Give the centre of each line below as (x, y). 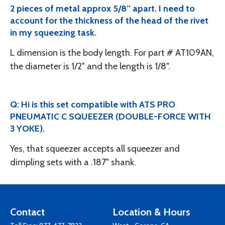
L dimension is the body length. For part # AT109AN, (112, 53)
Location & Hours (151, 212)
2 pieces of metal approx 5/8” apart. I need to (102, 9)
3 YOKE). (27, 129)
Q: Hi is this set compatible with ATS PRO (93, 104)
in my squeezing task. (53, 33)
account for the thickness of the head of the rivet (109, 21)
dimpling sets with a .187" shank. (73, 162)
